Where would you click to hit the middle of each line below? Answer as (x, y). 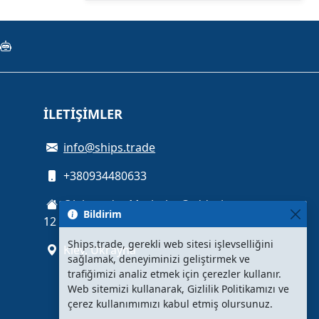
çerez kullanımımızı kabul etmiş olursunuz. (170, 304)
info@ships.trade (110, 147)
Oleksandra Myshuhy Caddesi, (144, 204)
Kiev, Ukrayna (99, 250)
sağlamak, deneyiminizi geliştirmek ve (159, 259)
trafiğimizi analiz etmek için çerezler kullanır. (174, 274)
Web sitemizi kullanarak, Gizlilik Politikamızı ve (178, 289)
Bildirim (103, 214)
